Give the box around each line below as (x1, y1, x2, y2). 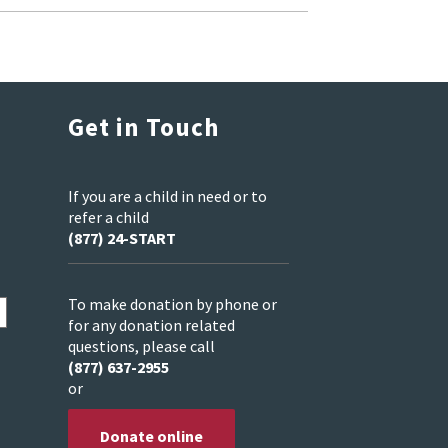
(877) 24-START (68, 228, 176, 249)
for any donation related (68, 314, 235, 335)
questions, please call (68, 335, 215, 356)
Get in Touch (68, 111, 219, 144)
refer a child (68, 207, 149, 228)
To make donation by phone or (68, 293, 277, 314)
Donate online (100, 425, 203, 446)
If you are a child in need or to (68, 186, 267, 207)
